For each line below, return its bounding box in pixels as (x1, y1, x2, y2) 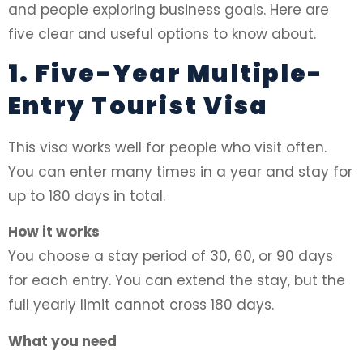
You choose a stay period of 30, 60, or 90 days (8, 246, 333, 267)
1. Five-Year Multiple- (8, 57, 324, 92)
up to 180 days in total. (8, 186, 165, 207)
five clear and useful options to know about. (8, 23, 316, 44)
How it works (8, 222, 100, 242)
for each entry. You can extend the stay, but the (8, 271, 345, 291)
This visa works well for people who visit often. (8, 138, 327, 158)
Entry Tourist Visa (8, 89, 269, 124)
